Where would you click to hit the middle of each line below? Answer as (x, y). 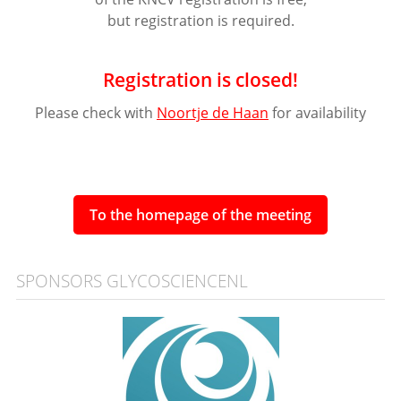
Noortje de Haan (213, 113)
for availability (317, 113)
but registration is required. (200, 21)
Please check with (96, 113)
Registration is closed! (200, 80)
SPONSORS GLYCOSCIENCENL (132, 281)
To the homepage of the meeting (200, 215)
